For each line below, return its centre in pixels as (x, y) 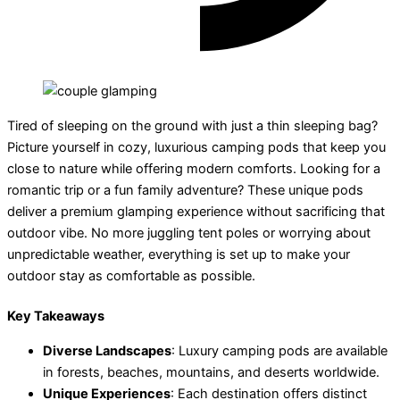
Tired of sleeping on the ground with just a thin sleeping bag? (192, 125)
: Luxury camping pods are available (279, 351)
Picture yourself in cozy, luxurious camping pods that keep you (196, 147)
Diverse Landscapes (107, 351)
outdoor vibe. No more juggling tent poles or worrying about (189, 233)
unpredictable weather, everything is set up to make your (179, 254)
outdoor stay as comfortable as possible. (131, 275)
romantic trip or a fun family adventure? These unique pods (185, 190)
